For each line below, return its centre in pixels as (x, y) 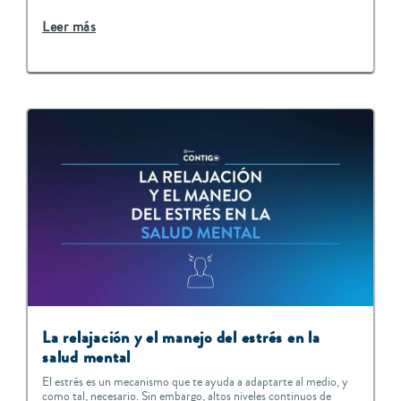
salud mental (87, 358)
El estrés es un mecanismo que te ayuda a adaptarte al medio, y (195, 383)
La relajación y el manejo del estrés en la (181, 338)
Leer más (69, 27)
